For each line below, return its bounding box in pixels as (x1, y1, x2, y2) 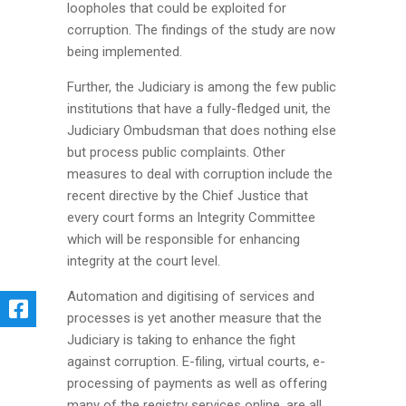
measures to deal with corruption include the (67, 166, 333, 182)
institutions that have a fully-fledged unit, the (67, 101, 331, 117)
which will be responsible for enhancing (67, 231, 300, 247)
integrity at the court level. (67, 253, 220, 269)
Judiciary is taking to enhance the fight (67, 332, 295, 348)
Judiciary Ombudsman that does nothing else (67, 122, 336, 139)
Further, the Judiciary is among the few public (67, 79, 336, 95)
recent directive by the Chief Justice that (67, 188, 308, 204)
